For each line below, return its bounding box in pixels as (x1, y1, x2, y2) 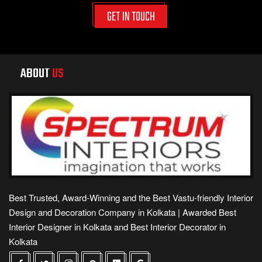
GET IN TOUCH (107, 7, 155, 27)
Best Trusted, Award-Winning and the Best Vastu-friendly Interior (9, 191, 253, 204)
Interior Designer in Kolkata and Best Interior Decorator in (9, 220, 226, 233)
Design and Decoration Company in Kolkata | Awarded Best (9, 206, 236, 219)
